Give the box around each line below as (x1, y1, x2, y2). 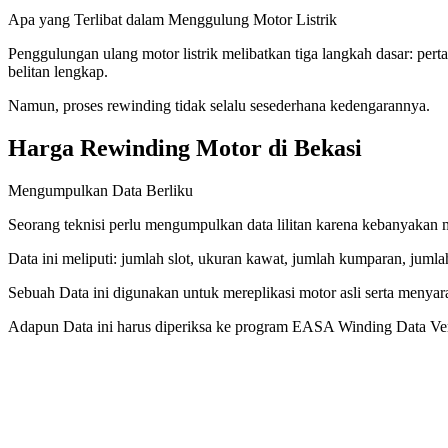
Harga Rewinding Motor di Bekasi (8, 135, 362, 162)
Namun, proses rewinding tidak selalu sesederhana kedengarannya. (8, 97, 430, 115)
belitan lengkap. (8, 63, 108, 81)
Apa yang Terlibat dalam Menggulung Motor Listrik (8, 11, 337, 29)
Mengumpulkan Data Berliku (8, 181, 193, 199)
